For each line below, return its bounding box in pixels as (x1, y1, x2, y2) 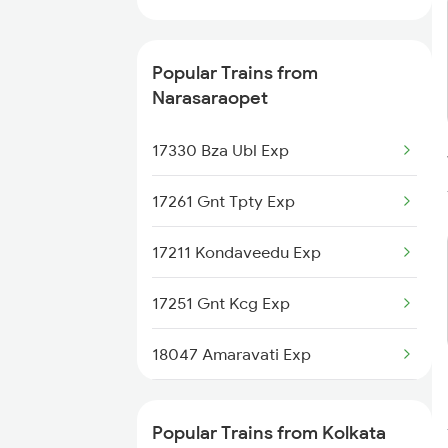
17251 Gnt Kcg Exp (152, 293, 290, 313)
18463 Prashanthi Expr (152, 395, 317, 415)
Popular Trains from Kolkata (152, 421, 386, 444)
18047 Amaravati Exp (152, 344, 311, 364)
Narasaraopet (152, 86, 268, 109)
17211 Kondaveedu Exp (152, 242, 321, 262)
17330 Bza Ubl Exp (152, 140, 289, 160)
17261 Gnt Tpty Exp (152, 191, 295, 211)
